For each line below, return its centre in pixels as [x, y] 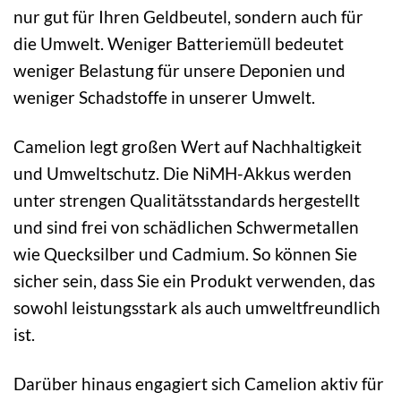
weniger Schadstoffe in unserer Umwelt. [164, 97]
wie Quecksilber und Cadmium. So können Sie [185, 253]
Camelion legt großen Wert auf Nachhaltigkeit [188, 146]
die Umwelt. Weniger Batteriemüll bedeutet [179, 43]
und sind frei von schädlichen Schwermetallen [186, 226]
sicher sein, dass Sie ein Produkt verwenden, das [194, 280]
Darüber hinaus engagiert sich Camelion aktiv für [199, 383]
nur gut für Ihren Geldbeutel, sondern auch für [188, 16]
